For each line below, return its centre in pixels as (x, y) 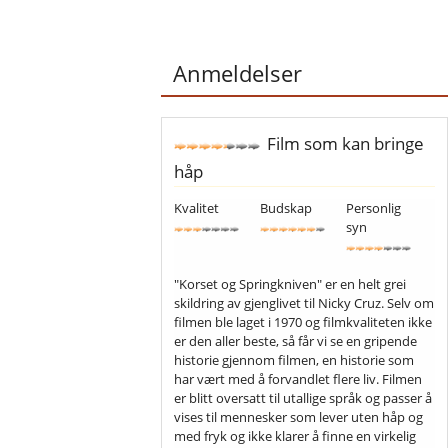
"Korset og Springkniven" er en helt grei (290, 283)
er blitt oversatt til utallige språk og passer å (303, 397)
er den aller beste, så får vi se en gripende (296, 340)
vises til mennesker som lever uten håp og (299, 416)
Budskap (286, 207)
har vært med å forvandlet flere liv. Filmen (298, 378)
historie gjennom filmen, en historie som (294, 359)
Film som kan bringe (343, 143)
